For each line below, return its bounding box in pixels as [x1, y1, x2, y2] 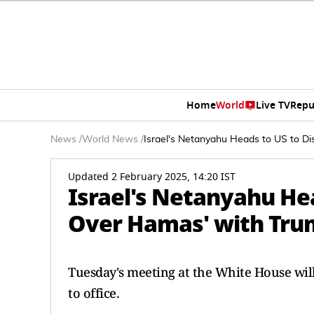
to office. [68, 285, 119, 301]
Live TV [255, 97, 290, 113]
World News [82, 135, 138, 144]
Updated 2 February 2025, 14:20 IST [68, 170, 235, 184]
